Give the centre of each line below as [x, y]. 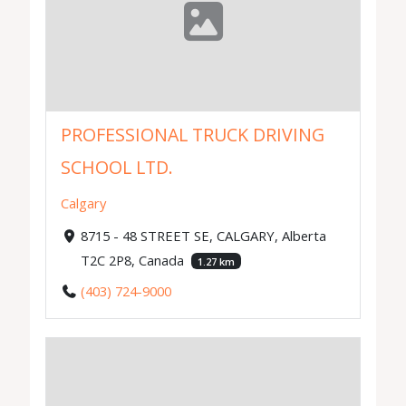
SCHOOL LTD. [117, 168]
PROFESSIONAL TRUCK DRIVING [193, 135]
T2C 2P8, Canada [134, 260]
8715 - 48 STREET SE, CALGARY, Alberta [203, 235]
